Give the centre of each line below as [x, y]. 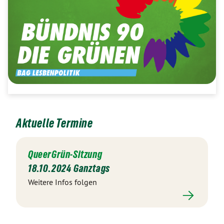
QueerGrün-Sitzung [65, 154]
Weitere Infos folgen [62, 182]
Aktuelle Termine [54, 123]
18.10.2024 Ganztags [69, 168]
